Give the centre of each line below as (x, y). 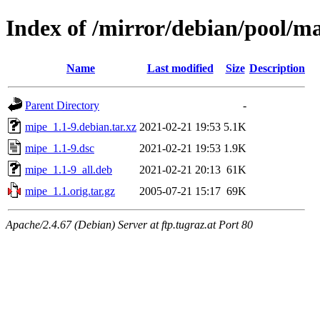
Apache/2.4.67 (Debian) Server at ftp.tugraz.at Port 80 (129, 224)
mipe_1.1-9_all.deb (69, 169)
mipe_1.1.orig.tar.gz (70, 191)
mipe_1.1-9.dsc (60, 148)
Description (277, 68)
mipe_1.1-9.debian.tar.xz (81, 126)
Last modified (180, 68)
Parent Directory (62, 105)
